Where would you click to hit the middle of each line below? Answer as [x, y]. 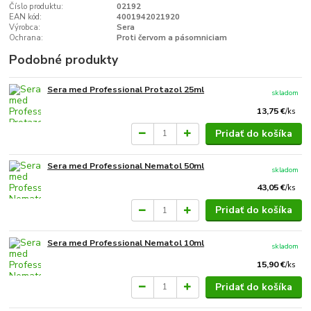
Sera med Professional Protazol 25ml [126, 89]
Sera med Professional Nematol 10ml [126, 243]
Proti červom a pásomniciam [171, 37]
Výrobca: [25, 27]
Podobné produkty [64, 59]
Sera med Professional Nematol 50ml [126, 166]
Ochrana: [26, 37]
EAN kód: [26, 17]
